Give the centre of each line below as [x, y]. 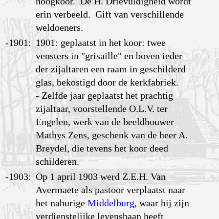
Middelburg [111, 203]
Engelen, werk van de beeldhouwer [105, 122]
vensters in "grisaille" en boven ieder [109, 56]
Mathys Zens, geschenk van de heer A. [112, 135]
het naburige [62, 203]
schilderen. [58, 162]
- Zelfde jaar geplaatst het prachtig [105, 96]
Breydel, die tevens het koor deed [102, 148]
